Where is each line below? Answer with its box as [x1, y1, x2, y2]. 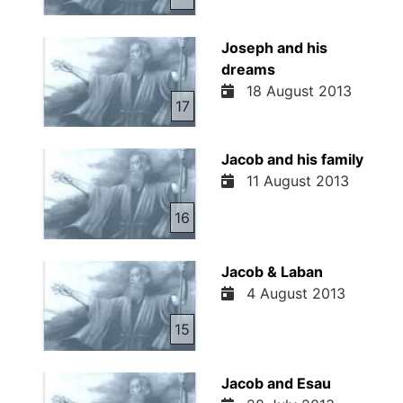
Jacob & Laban [220, 262, 323, 281]
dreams [220, 60, 275, 79]
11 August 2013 [237, 172, 349, 191]
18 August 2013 [237, 82, 352, 101]
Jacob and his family [220, 150, 363, 169]
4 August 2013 [237, 283, 345, 302]
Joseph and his [220, 39, 327, 58]
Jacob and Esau [220, 373, 331, 392]
